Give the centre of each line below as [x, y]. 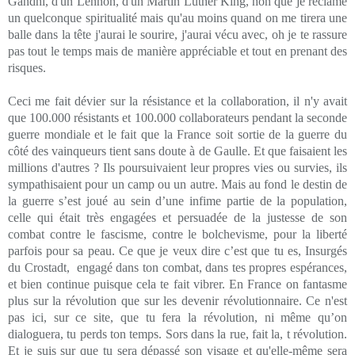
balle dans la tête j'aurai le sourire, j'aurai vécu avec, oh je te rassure [177, 34]
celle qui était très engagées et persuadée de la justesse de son [177, 217]
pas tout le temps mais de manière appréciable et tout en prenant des [177, 51]
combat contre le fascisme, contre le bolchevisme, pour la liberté [177, 234]
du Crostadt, [39, 267]
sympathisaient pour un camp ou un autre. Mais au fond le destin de [177, 184]
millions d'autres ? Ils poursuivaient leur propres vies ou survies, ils [177, 167]
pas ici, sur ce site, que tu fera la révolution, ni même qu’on [177, 317]
